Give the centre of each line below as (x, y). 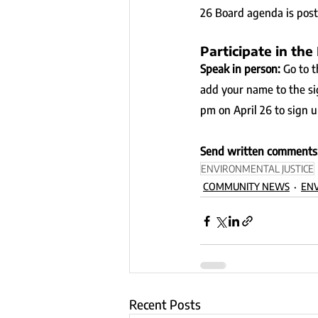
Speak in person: (242, 69)
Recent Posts (165, 304)
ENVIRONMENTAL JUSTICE (257, 169)
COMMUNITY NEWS (246, 186)
